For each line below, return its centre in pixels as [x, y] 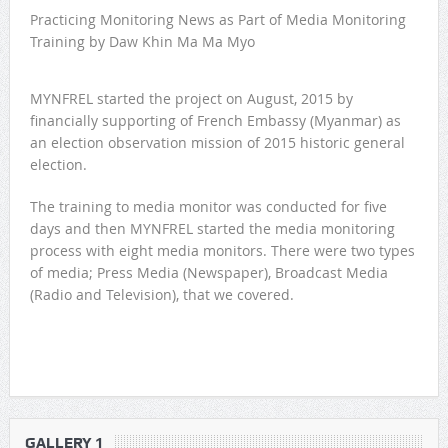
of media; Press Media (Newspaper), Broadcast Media [208, 273]
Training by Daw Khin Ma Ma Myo [142, 42]
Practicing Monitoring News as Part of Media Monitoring [217, 20]
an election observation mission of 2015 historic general [217, 143]
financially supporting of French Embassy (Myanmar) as [215, 121]
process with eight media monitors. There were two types [222, 251]
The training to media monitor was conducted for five [208, 207]
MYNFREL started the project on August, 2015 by [191, 99]
